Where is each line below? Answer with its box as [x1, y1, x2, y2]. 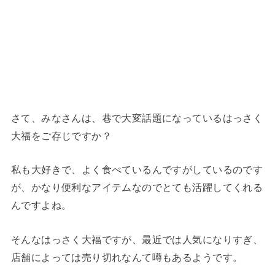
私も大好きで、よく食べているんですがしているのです [10, 164, 263, 176]
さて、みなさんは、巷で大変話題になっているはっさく [10, 112, 263, 123]
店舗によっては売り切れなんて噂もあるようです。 [10, 251, 243, 263]
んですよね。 [10, 199, 72, 211]
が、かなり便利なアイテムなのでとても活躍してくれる [10, 182, 263, 193]
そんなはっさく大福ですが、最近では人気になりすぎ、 [10, 233, 263, 245]
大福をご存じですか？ [10, 130, 112, 141]
